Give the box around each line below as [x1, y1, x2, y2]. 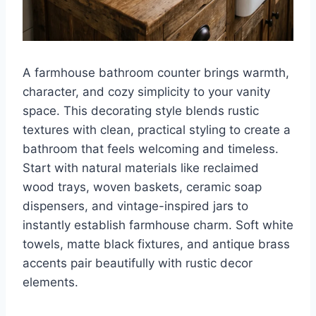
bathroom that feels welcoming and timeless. [23, 142, 279, 157]
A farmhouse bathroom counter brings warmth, [23, 66, 289, 80]
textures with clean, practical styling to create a [23, 123, 291, 138]
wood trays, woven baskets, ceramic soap [23, 180, 262, 195]
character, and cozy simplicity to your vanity [23, 85, 270, 99]
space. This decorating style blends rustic [23, 104, 259, 119]
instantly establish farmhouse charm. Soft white [23, 218, 293, 233]
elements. [23, 275, 78, 290]
